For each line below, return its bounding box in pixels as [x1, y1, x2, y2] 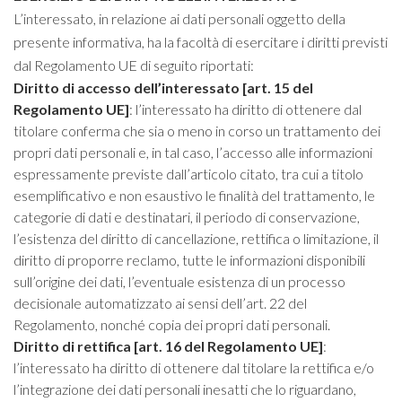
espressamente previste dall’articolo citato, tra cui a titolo [13, 165, 363, 182]
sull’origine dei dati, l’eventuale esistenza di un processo [13, 273, 345, 290]
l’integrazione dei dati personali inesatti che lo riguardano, [13, 380, 356, 398]
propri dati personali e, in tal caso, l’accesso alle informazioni [13, 144, 372, 161]
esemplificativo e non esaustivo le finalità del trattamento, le [13, 187, 375, 204]
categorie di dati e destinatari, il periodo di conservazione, [13, 208, 360, 225]
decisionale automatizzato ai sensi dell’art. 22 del [13, 294, 307, 311]
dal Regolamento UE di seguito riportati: [13, 57, 254, 74]
